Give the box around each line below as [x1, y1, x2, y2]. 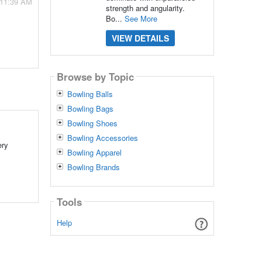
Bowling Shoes [67, 118, 118, 129]
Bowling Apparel [67, 147, 122, 158]
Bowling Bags [67, 103, 113, 115]
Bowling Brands [67, 161, 120, 173]
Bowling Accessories [67, 132, 138, 144]
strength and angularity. [105, 2, 185, 13]
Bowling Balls [67, 88, 113, 100]
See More [124, 13, 157, 24]
